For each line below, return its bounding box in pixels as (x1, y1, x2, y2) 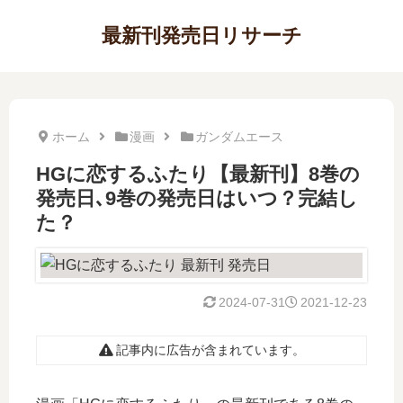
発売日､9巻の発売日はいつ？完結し (36, 187, 358, 210)
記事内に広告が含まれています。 (115, 343, 305, 357)
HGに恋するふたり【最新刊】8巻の (36, 163, 360, 185)
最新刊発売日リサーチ (101, 24, 302, 47)
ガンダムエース (194, 130, 283, 144)
